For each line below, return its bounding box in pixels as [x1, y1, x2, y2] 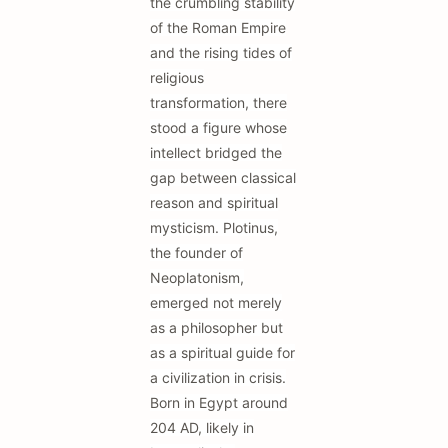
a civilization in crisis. [150, 369, 286, 386]
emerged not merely [150, 294, 282, 311]
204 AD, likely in [150, 419, 254, 436]
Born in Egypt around [150, 394, 288, 411]
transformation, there [150, 94, 287, 111]
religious [150, 69, 204, 86]
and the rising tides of [150, 44, 292, 61]
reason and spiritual [150, 194, 278, 211]
